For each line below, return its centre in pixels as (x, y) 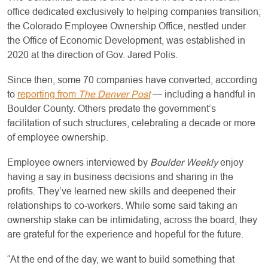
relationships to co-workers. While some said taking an (122, 206)
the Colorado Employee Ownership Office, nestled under (127, 26)
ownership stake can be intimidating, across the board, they (132, 220)
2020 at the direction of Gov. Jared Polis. (94, 55)
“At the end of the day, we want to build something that (121, 260)
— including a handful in (203, 95)
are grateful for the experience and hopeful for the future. (125, 234)
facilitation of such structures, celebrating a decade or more (131, 123)
